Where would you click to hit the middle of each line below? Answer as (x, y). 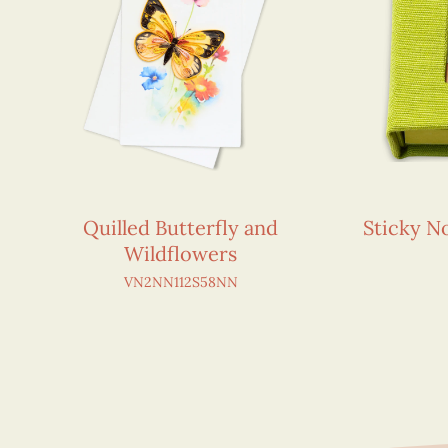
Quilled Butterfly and (181, 227)
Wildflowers (181, 253)
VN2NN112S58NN (180, 281)
